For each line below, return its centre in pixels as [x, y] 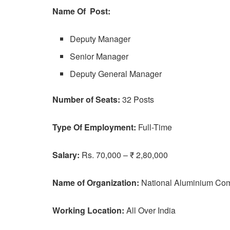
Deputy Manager [100, 39]
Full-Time [154, 127]
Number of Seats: [86, 99]
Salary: [66, 155]
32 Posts [137, 99]
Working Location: [88, 210]
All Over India [150, 210]
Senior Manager [99, 56]
